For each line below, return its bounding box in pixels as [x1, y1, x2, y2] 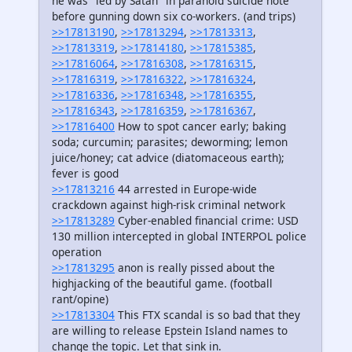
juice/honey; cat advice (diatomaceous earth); [52, 149, 284, 165]
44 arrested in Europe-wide [115, 181, 257, 196]
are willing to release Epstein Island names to [52, 322, 288, 338]
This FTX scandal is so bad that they [115, 306, 300, 322]
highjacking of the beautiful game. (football [52, 275, 273, 291]
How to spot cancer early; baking [115, 118, 286, 134]
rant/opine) [52, 291, 108, 306]
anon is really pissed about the [115, 259, 275, 275]
